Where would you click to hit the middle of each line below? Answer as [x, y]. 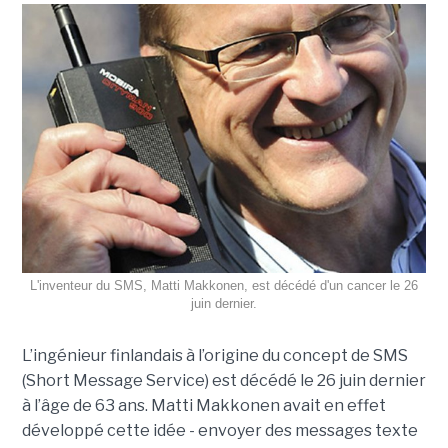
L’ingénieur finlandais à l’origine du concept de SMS [214, 356]
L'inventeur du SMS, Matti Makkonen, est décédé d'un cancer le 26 [224, 286]
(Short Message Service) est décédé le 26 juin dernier [223, 381]
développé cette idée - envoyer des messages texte [219, 431]
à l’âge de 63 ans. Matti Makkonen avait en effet [203, 406]
